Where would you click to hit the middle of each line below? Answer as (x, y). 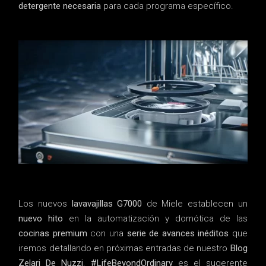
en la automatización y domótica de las (155, 219)
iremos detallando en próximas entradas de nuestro (124, 248)
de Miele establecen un (195, 204)
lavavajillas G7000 (107, 204)
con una (107, 234)
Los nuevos (45, 204)
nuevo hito (41, 219)
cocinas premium (53, 234)
